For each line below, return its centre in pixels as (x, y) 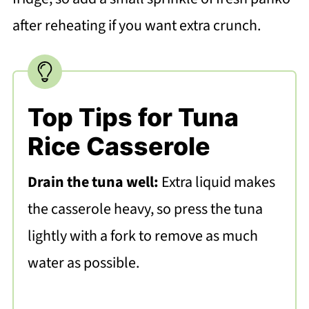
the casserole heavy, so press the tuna (145, 209)
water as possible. (83, 262)
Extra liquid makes (218, 182)
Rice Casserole (119, 146)
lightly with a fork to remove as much (142, 236)
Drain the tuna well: (94, 182)
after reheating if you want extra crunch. (136, 25)
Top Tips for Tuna (133, 117)
